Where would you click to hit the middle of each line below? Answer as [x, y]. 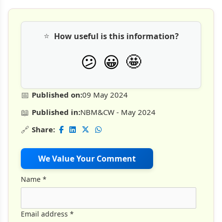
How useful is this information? [116, 36]
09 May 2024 [105, 95]
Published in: [56, 112]
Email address [44, 214]
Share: [43, 130]
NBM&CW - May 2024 [118, 112]
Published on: [57, 95]
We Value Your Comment [87, 158]
